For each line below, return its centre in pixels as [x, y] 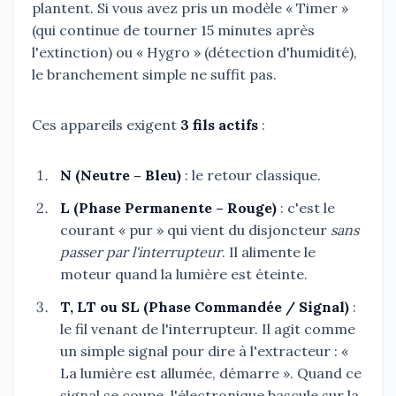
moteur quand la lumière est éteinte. [184, 274]
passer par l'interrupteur [141, 251]
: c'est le [306, 207]
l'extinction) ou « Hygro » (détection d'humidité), [194, 52]
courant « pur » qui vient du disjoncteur [195, 229]
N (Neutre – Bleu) [121, 175]
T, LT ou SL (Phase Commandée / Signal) [205, 306]
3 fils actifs [219, 124]
